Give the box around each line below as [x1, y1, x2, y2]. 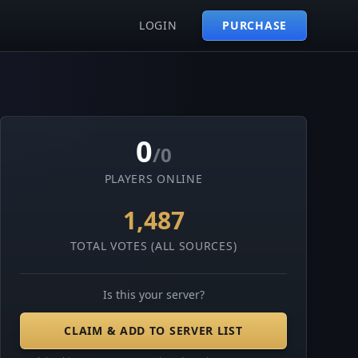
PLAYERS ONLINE [104, 171, 203, 186]
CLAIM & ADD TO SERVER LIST [64, 323, 243, 338]
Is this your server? [102, 287, 205, 302]
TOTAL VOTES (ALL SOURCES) [70, 238, 237, 253]
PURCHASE [222, 18, 287, 33]
